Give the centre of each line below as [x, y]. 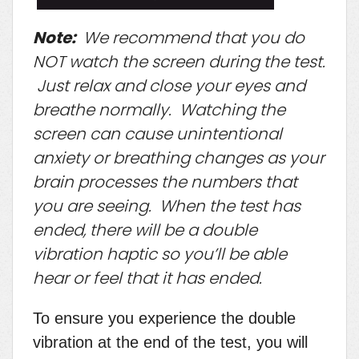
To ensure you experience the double [164, 318]
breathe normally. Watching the [159, 109]
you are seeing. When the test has [167, 206]
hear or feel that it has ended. [147, 278]
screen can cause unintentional [157, 133]
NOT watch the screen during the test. [179, 61]
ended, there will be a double [145, 230]
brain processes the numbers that [165, 182]
